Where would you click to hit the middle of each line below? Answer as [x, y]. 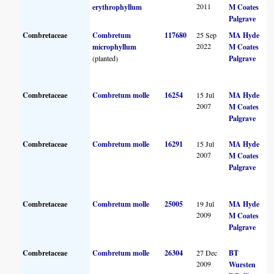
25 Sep [207, 35]
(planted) [106, 58]
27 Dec [207, 252]
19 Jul [206, 203]
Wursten [243, 264]
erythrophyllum [117, 7]
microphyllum [115, 46]
